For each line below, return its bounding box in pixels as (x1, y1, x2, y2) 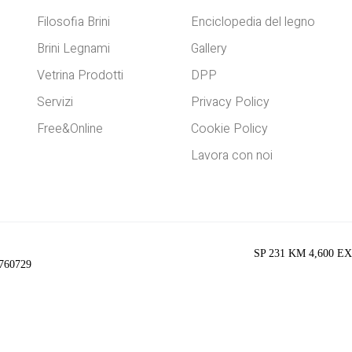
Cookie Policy (190, 119, 268, 138)
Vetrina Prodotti (36, 65, 123, 85)
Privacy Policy (190, 92, 269, 112)
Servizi (36, 92, 73, 112)
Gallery (190, 38, 227, 58)
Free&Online (36, 119, 103, 138)
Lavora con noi (190, 145, 273, 165)
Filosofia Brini (36, 12, 110, 31)
